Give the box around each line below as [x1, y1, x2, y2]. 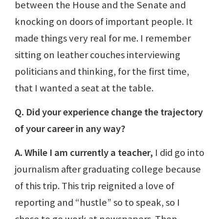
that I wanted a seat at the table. [15, 81, 153, 94]
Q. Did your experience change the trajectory [15, 105, 203, 118]
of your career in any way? [15, 122, 125, 135]
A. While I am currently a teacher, [15, 146, 153, 159]
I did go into [153, 146, 204, 159]
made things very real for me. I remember [15, 31, 191, 44]
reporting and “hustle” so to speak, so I [15, 196, 180, 209]
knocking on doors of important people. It [15, 15, 193, 28]
